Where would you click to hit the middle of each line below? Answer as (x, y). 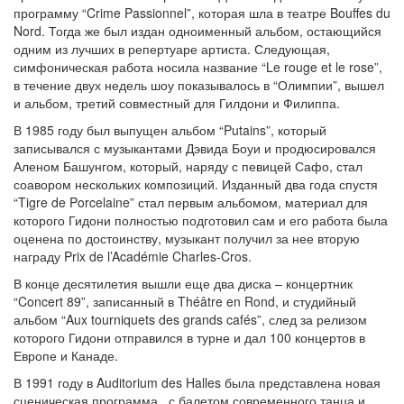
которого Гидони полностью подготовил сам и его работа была (201, 220)
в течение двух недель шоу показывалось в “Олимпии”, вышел (199, 85)
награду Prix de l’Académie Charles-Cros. (133, 256)
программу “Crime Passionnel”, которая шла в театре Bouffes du (202, 13)
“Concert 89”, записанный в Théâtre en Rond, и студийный (185, 301)
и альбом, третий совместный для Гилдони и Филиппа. (177, 103)
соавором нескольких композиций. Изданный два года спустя (196, 184)
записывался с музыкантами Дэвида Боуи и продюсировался (195, 148)
